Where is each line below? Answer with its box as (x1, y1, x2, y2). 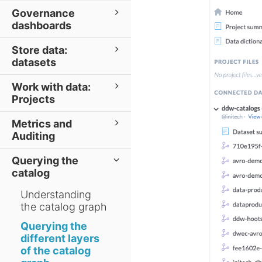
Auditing (12, 130, 55, 142)
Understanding (20, 188, 91, 201)
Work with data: (12, 81, 91, 93)
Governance (12, 7, 75, 19)
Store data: (12, 44, 67, 56)
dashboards (12, 19, 71, 32)
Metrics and (12, 118, 72, 130)
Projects (12, 93, 55, 105)
